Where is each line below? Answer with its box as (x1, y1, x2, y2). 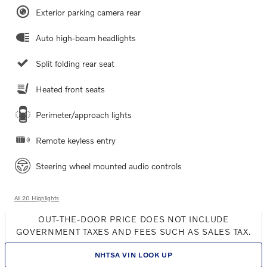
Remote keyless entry (36, 135, 116, 145)
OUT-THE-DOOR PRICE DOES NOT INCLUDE (38, 213, 229, 224)
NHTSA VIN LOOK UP (94, 250, 173, 260)
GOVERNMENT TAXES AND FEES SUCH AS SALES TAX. (15, 226, 252, 237)
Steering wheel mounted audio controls (36, 160, 182, 171)
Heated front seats (36, 83, 105, 94)
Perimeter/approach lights (36, 109, 132, 120)
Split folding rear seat (36, 58, 114, 69)
